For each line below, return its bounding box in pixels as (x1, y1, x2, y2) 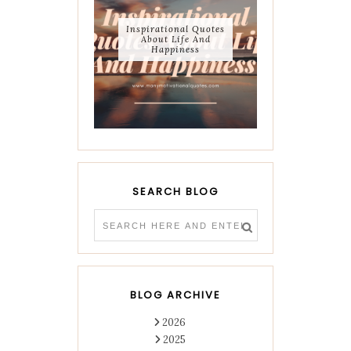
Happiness (151, 43, 200, 55)
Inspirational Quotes (126, 23, 225, 34)
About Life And (140, 33, 211, 45)
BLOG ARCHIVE (130, 288, 221, 303)
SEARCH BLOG (132, 184, 219, 200)
